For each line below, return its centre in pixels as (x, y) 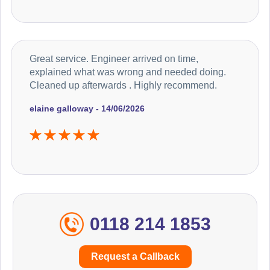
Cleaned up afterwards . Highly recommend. (123, 86)
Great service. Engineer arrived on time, (114, 59)
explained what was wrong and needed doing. (128, 72)
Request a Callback (135, 257)
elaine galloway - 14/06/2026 (87, 109)
